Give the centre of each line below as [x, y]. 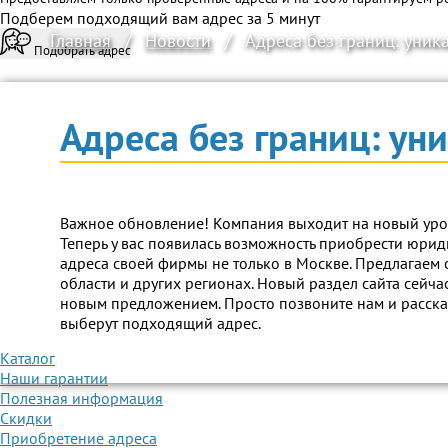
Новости [178, 40]
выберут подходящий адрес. [160, 323]
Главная [80, 40]
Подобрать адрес [82, 50]
